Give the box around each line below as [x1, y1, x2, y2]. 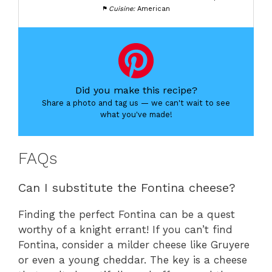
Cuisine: [109, 4, 135, 13]
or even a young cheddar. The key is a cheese [18, 253, 247, 266]
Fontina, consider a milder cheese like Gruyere [18, 238, 250, 251]
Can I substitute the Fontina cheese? [18, 180, 236, 195]
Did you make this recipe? [75, 84, 197, 97]
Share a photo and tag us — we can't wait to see [42, 98, 230, 108]
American [137, 4, 171, 13]
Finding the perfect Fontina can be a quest [18, 208, 235, 220]
